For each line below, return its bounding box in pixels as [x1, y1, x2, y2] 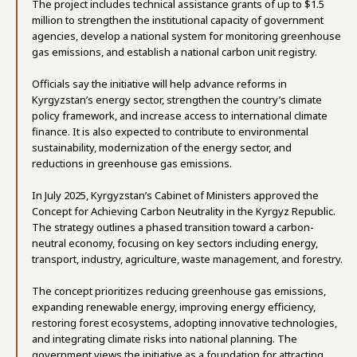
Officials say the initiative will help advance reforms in [32, 76, 287, 91]
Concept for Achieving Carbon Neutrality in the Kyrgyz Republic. [32, 204, 335, 218]
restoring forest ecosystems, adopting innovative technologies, [32, 316, 337, 330]
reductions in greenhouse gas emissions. [32, 156, 232, 171]
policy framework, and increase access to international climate [32, 108, 328, 123]
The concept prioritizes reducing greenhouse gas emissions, [32, 284, 326, 298]
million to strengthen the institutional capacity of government [32, 13, 324, 27]
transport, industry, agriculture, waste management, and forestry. [32, 252, 343, 266]
